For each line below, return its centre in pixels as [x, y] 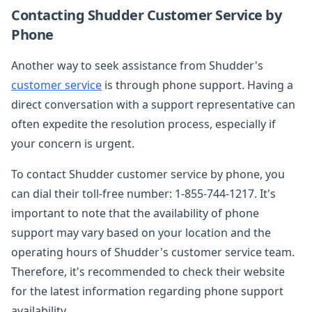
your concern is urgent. [73, 143]
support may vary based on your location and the [141, 232]
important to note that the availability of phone [135, 213]
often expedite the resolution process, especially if [143, 124]
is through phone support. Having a [197, 85]
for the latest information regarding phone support [147, 291]
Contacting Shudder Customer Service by [146, 15]
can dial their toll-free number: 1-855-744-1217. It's [143, 193]
